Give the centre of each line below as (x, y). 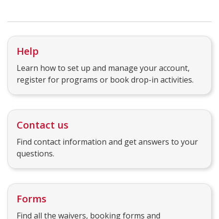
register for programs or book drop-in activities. (105, 80)
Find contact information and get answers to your (107, 142)
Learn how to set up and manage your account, (103, 68)
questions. (35, 154)
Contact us (43, 125)
